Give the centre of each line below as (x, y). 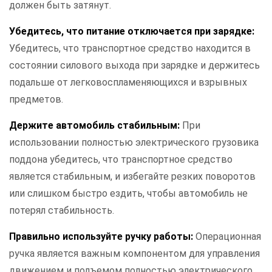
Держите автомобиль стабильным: (96, 126)
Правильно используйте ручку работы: (102, 237)
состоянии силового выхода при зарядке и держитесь (134, 66)
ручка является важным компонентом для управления (134, 254)
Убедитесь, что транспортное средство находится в (130, 49)
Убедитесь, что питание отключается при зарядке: (132, 32)
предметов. (36, 100)
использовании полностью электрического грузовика (134, 143)
